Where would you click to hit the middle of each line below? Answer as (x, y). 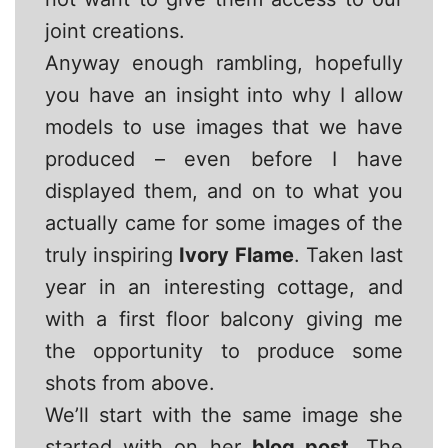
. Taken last (348, 255)
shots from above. (130, 383)
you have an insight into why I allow (224, 95)
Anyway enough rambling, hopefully (224, 63)
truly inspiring (112, 255)
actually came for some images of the (224, 223)
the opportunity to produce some (224, 351)
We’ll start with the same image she (224, 415)
